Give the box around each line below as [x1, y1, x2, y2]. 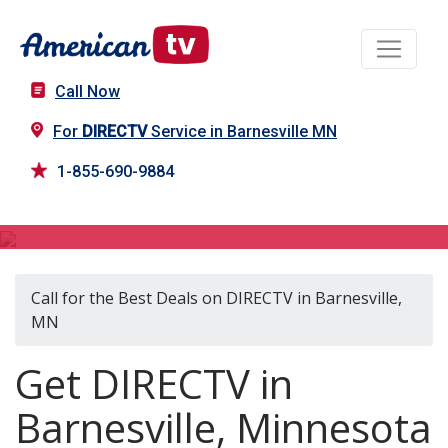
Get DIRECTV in [15, 356, 293, 412]
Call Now [55, 82, 120, 102]
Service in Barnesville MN [147, 122, 337, 142]
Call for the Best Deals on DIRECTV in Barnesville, [31, 287, 402, 310]
